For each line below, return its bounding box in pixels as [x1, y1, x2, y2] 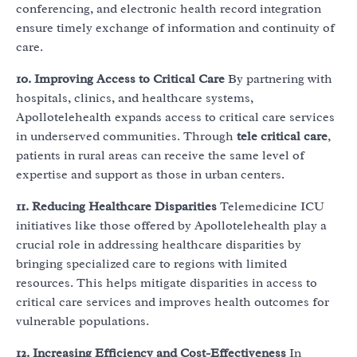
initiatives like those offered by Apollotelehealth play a [16, 218, 327, 234]
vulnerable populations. [16, 313, 149, 330]
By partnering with [225, 71, 332, 88]
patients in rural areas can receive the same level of [16, 147, 304, 164]
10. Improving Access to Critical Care [16, 71, 225, 88]
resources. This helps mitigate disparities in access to [16, 275, 317, 292]
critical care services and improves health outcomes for [16, 294, 329, 311]
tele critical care [237, 128, 328, 145]
